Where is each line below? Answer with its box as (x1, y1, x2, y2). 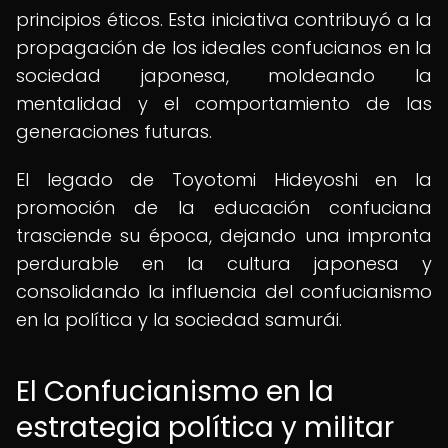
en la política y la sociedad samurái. (16, 307, 342, 332)
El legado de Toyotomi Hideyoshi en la (16, 167, 432, 192)
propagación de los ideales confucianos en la (16, 35, 432, 60)
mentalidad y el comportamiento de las (16, 91, 432, 116)
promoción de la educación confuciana (16, 195, 432, 220)
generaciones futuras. (16, 119, 212, 144)
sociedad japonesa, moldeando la (16, 63, 432, 88)
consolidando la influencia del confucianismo (16, 279, 432, 304)
